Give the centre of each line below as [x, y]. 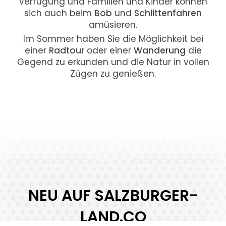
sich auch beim [59, 13]
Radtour [66, 50]
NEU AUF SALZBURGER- [113, 195]
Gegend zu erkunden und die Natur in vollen [113, 62]
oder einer [109, 50]
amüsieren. [113, 24]
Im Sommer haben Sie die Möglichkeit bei [113, 39]
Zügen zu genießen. [113, 73]
